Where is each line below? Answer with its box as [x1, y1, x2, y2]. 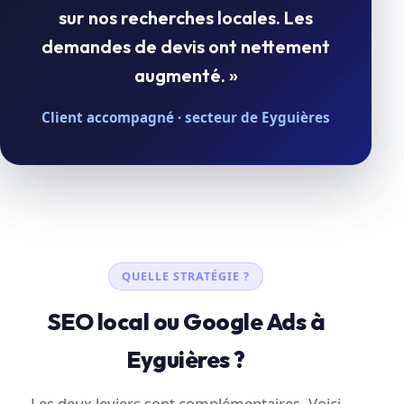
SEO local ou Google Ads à [46, 307, 326, 337]
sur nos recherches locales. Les [59, 6, 314, 30]
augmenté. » [133, 64, 238, 87]
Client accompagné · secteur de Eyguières [41, 108, 331, 127]
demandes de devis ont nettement [41, 35, 331, 59]
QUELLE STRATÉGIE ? [122, 268, 251, 284]
